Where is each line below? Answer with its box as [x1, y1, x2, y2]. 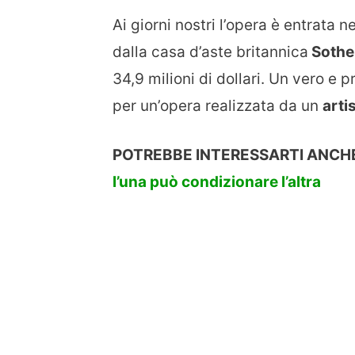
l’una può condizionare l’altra [113, 173, 321, 192]
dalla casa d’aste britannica [113, 42, 308, 61]
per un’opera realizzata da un [113, 96, 323, 115]
